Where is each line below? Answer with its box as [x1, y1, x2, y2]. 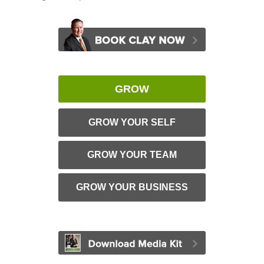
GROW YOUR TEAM [87, 150, 177, 160]
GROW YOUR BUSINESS [75, 182, 188, 193]
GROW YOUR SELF [88, 117, 176, 128]
